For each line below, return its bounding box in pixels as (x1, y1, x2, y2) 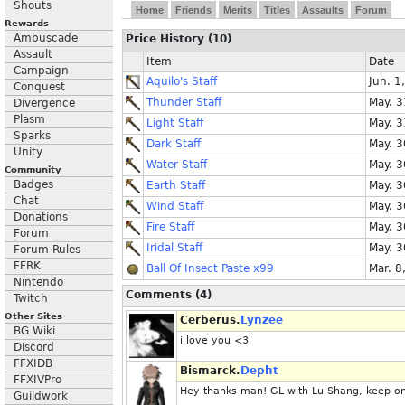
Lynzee (240, 314, 283, 326)
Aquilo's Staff (146, 75, 217, 88)
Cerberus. (180, 314, 240, 326)
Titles (264, 5, 290, 15)
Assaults (302, 5, 344, 15)
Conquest (14, 80, 65, 93)
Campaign (14, 64, 69, 77)
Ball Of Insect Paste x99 (146, 262, 274, 275)
